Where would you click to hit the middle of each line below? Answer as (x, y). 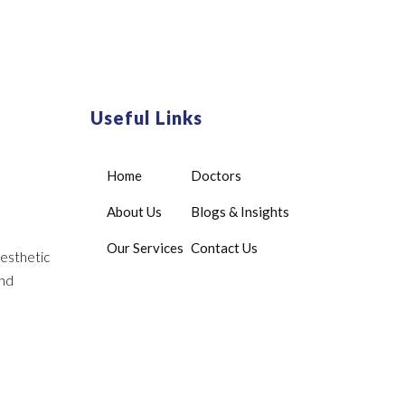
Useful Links (147, 118)
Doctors (217, 175)
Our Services (146, 248)
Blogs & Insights (240, 212)
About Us (135, 212)
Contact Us (225, 248)
